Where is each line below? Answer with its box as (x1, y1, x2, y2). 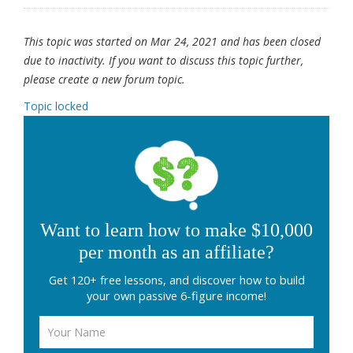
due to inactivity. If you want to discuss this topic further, (24, 53, 303, 69)
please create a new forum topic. (24, 72, 185, 87)
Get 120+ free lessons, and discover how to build (48, 273, 305, 288)
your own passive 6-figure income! (87, 288, 266, 304)
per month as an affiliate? (79, 242, 274, 263)
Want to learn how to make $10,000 (40, 220, 313, 241)
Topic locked (24, 98, 88, 114)
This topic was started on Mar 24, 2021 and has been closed (24, 34, 321, 50)
